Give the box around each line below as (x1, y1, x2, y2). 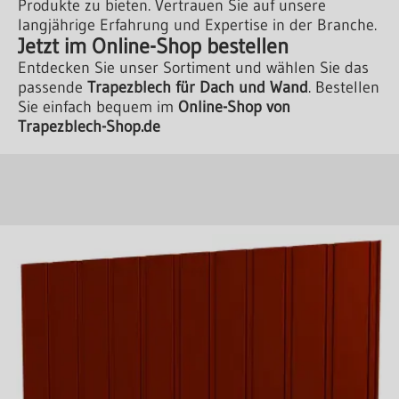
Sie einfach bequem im (18, 97, 178, 118)
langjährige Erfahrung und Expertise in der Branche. (18, 15, 377, 36)
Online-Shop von (178, 97, 290, 118)
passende (18, 77, 87, 98)
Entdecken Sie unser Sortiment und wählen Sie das (18, 58, 369, 78)
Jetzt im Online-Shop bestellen (18, 33, 289, 60)
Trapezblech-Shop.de (18, 117, 160, 137)
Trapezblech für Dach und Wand (87, 77, 308, 98)
